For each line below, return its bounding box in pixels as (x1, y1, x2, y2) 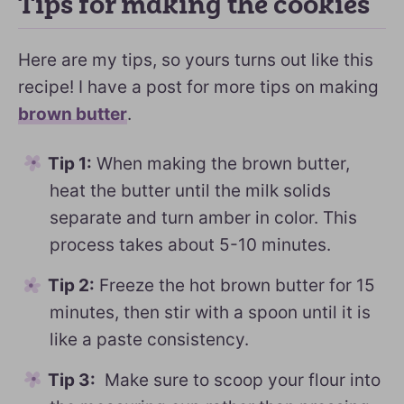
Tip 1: (48, 153, 92, 174)
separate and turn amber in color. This (50, 207, 357, 228)
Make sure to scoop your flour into (96, 370, 381, 390)
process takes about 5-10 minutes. (50, 234, 331, 255)
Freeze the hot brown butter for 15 (95, 275, 375, 296)
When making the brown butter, (92, 153, 350, 174)
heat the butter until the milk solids (50, 180, 331, 201)
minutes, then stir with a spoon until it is (50, 302, 371, 323)
